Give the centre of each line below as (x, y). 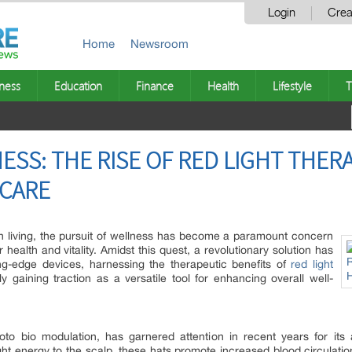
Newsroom (159, 44)
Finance (155, 86)
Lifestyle (292, 86)
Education (78, 86)
